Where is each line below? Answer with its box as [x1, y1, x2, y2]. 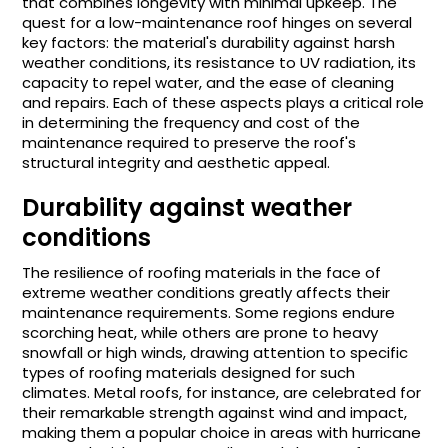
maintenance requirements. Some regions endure [22, 301, 396, 323]
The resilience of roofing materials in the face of [22, 261, 382, 283]
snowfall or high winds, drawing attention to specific [22, 341, 409, 363]
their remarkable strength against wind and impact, [22, 401, 408, 423]
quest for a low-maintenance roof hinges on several [22, 11, 413, 33]
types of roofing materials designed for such [22, 361, 356, 383]
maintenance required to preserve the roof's [22, 131, 357, 153]
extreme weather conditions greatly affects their [22, 281, 391, 303]
